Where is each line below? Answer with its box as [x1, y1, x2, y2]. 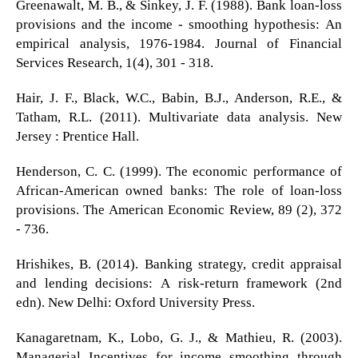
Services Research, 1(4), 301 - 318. [15, 55, 213, 70]
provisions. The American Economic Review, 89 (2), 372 [15, 202, 343, 217]
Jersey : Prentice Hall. [15, 129, 139, 143]
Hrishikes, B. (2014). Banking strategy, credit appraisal [15, 257, 343, 271]
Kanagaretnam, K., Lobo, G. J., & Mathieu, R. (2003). [15, 330, 343, 344]
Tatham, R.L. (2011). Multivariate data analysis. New [15, 109, 343, 124]
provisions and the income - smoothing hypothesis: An [15, 17, 343, 31]
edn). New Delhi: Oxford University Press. [15, 295, 255, 309]
